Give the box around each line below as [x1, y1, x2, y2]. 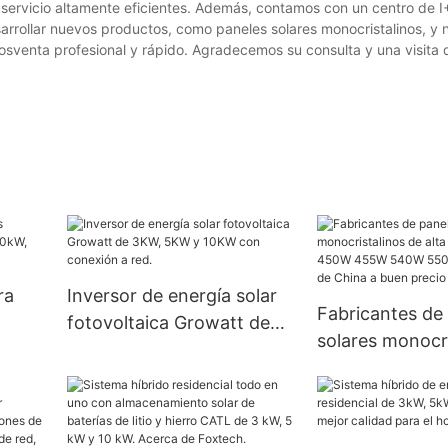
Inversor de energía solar [66, 285, 277, 307]
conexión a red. [66, 366, 198, 388]
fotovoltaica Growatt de [66, 312, 270, 334]
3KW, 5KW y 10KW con [66, 339, 260, 361]
